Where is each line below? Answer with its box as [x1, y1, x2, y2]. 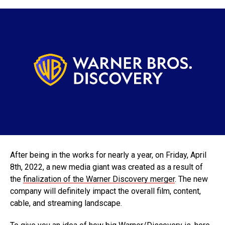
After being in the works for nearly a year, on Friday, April [10, 150, 206, 160]
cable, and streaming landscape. [10, 198, 124, 208]
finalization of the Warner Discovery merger [23, 174, 175, 184]
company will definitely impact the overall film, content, [10, 186, 201, 196]
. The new [175, 174, 208, 184]
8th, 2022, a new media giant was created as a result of [10, 162, 203, 172]
